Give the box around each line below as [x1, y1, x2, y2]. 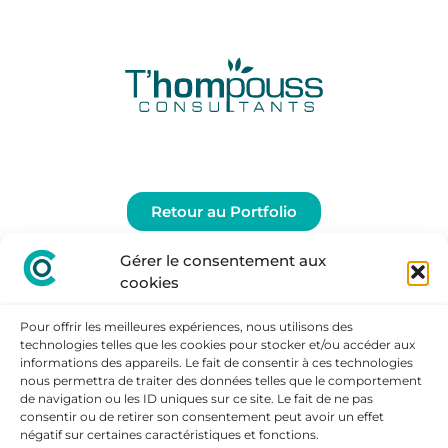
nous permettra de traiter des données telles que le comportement [20, 373, 422, 388]
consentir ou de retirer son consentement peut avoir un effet [20, 409, 384, 424]
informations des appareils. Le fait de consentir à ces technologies [20, 355, 413, 370]
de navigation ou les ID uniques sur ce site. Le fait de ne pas [20, 391, 373, 406]
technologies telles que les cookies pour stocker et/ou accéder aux [20, 337, 415, 352]
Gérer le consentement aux [120, 250, 326, 270]
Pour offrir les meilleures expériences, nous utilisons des [20, 319, 353, 334]
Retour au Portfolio [151, 202, 297, 222]
